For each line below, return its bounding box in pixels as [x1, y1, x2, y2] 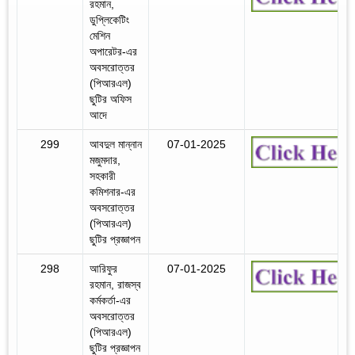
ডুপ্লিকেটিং [90, 13, 129, 26]
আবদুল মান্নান [90, 137, 142, 151]
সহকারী [90, 169, 116, 182]
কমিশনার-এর [90, 185, 136, 198]
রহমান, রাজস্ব [90, 277, 141, 291]
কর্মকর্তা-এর [90, 293, 131, 307]
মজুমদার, [90, 153, 120, 166]
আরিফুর [90, 261, 117, 275]
